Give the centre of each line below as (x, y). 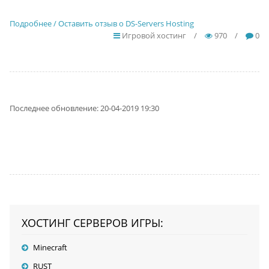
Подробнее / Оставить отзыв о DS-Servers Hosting (101, 23)
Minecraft (50, 247)
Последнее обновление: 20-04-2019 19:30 (84, 108)
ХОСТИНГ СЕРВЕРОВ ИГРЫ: (92, 223)
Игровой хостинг (153, 35)
